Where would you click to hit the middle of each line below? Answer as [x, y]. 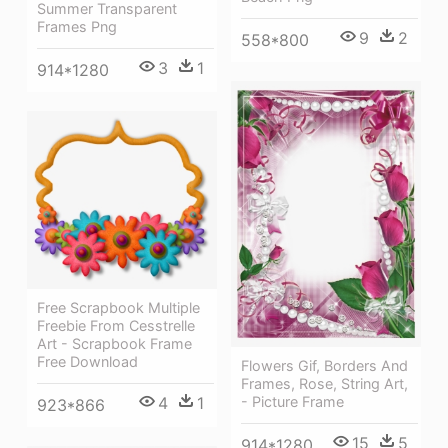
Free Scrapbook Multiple [118, 307]
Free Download [87, 361]
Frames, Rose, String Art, [324, 384]
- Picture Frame [292, 402]
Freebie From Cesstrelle [116, 325]
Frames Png [77, 27]
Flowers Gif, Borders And [324, 366]
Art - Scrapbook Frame [114, 343]
